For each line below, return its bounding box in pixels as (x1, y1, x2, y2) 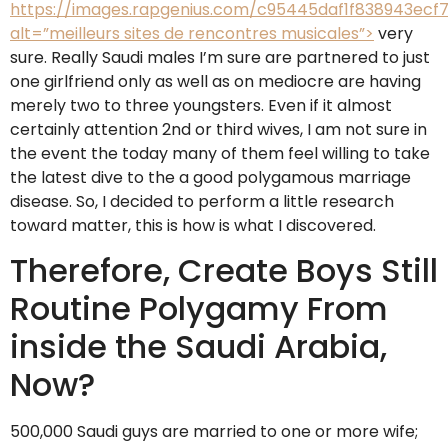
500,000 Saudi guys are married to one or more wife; (10, 420, 418, 444)
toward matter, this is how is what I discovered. (10, 213, 376, 237)
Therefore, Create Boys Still (10, 248, 438, 294)
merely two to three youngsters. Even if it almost (10, 93, 392, 117)
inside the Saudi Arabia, (10, 324, 387, 370)
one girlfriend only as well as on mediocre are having (10, 69, 421, 93)
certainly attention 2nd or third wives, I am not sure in (10, 117, 427, 141)
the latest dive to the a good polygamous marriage (10, 165, 411, 189)
